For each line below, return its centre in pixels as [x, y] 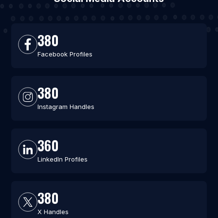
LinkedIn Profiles [62, 159]
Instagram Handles [66, 107]
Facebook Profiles [65, 54]
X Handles [53, 212]
